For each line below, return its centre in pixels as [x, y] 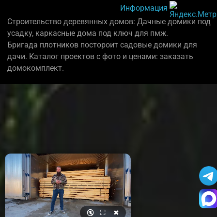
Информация [144, 8]
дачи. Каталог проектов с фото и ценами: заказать [100, 57]
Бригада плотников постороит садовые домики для [102, 45]
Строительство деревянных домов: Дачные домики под [109, 22]
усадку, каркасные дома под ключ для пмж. [88, 33]
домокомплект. [36, 68]
